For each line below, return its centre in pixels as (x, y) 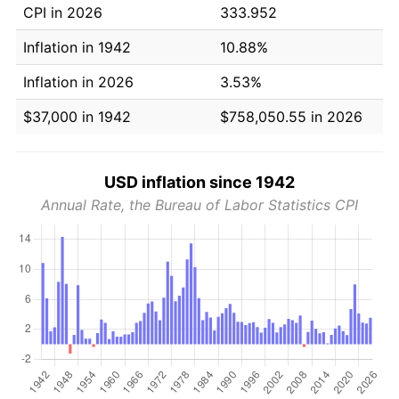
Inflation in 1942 (77, 47)
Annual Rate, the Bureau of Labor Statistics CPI (199, 204)
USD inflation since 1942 (199, 182)
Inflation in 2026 (78, 81)
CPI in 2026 (63, 12)
